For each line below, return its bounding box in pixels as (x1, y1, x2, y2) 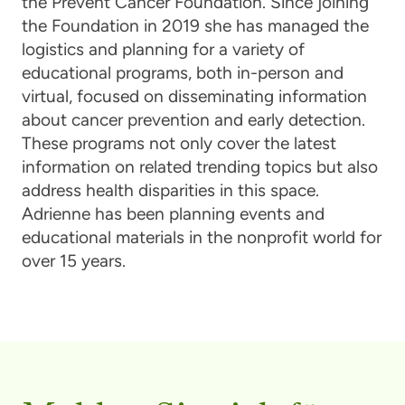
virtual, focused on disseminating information (21, 85, 367, 107)
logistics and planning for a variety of (21, 38, 305, 60)
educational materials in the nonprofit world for (21, 226, 381, 248)
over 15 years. (21, 250, 126, 271)
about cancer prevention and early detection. (21, 108, 365, 130)
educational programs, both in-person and (21, 61, 344, 83)
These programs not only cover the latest (21, 132, 336, 154)
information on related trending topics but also (21, 155, 378, 177)
